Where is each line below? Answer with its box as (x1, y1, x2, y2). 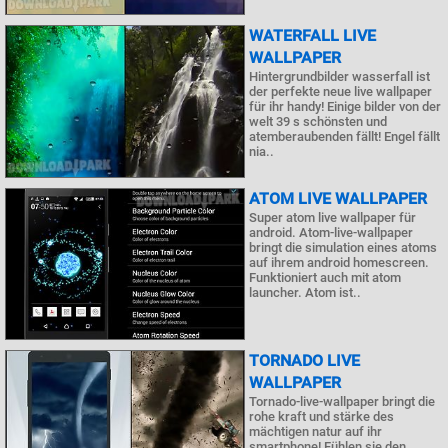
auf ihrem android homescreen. (249, 254, 429, 270)
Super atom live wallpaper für (249, 209, 416, 225)
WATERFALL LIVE (249, 26, 376, 45)
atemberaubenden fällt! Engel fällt (249, 129, 440, 144)
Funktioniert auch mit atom (249, 269, 401, 285)
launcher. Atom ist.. (249, 284, 361, 300)
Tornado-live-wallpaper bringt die (249, 394, 435, 409)
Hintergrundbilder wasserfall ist (249, 69, 430, 84)
